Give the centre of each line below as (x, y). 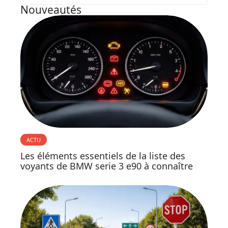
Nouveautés (51, 10)
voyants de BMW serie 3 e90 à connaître (107, 166)
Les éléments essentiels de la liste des (103, 155)
